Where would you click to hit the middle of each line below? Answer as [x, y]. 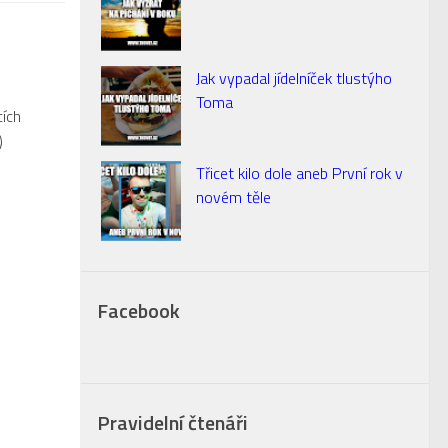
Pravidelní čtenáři [172, 422]
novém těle [233, 197]
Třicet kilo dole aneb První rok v [299, 173]
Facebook [138, 310]
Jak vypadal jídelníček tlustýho [293, 78]
